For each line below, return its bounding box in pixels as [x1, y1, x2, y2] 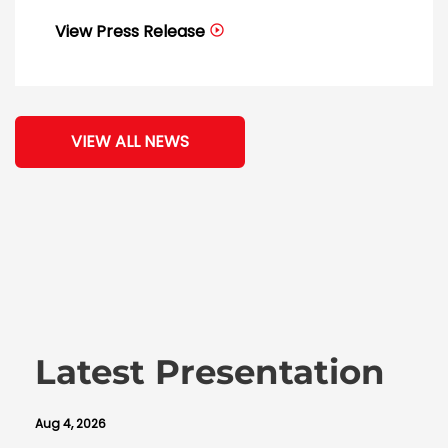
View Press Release [55, 20, 205, 44]
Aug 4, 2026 [35, 415, 106, 433]
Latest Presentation [35, 351, 385, 394]
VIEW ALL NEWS [71, 130, 189, 154]
